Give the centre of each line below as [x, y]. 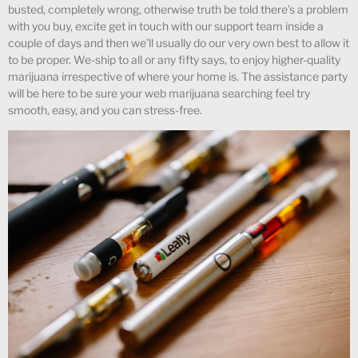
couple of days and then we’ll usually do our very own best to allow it [179, 43]
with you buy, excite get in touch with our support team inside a [166, 26]
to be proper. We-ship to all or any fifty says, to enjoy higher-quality [174, 60]
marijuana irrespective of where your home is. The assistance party [178, 77]
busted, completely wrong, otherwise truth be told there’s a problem [178, 10]
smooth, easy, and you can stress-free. [105, 110]
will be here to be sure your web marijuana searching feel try [159, 93]
